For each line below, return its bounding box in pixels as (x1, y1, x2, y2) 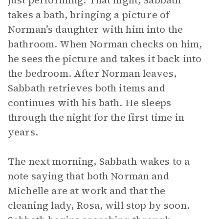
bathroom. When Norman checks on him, (8, 37, 202, 51)
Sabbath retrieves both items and (8, 81, 165, 95)
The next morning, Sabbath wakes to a (8, 154, 190, 168)
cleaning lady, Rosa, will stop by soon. (8, 198, 190, 212)
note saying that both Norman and (8, 169, 169, 183)
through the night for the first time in (8, 110, 184, 124)
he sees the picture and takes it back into (8, 52, 202, 66)
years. (8, 125, 38, 139)
